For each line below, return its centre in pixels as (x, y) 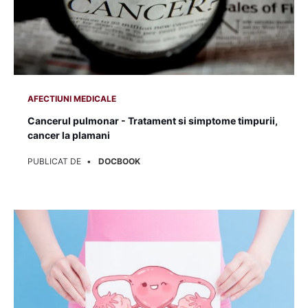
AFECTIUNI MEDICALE (72, 98)
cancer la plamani (69, 135)
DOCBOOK (120, 161)
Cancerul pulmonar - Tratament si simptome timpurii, (153, 120)
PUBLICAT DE (56, 161)
